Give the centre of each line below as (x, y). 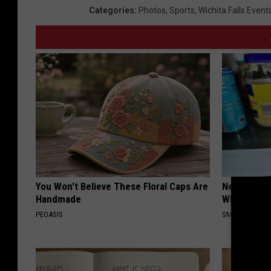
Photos (152, 11)
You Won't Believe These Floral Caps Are (122, 187)
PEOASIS (49, 215)
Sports (182, 11)
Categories (112, 11)
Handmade (58, 199)
